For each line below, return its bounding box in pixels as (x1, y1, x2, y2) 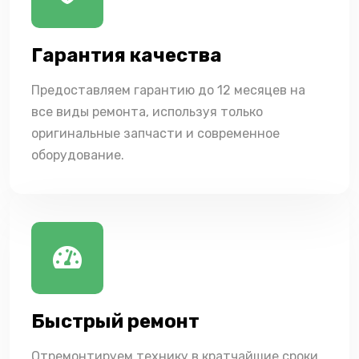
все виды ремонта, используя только (31, 104, 263, 120)
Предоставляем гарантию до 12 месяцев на (31, 83, 305, 99)
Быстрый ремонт (31, 310, 200, 333)
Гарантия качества (31, 44, 222, 67)
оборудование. (31, 147, 124, 163)
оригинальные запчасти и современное (31, 126, 280, 142)
